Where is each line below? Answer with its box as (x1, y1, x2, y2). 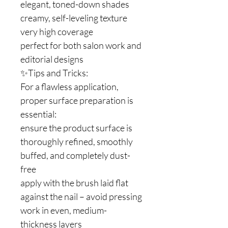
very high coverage (20, 26, 93, 37)
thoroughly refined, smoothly (20, 136, 133, 147)
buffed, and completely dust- (20, 150, 130, 161)
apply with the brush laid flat (20, 177, 128, 188)
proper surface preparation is (20, 95, 133, 106)
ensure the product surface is (20, 122, 132, 133)
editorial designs (20, 53, 83, 65)
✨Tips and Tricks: (20, 67, 88, 78)
